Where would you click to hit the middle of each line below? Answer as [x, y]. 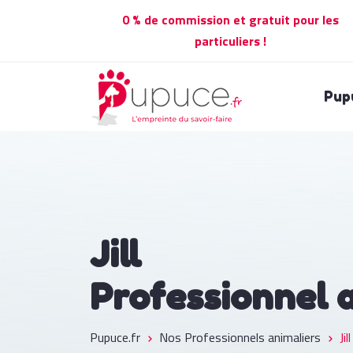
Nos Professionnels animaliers [240, 337]
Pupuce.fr [115, 337]
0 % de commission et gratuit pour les [230, 20]
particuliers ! [230, 41]
